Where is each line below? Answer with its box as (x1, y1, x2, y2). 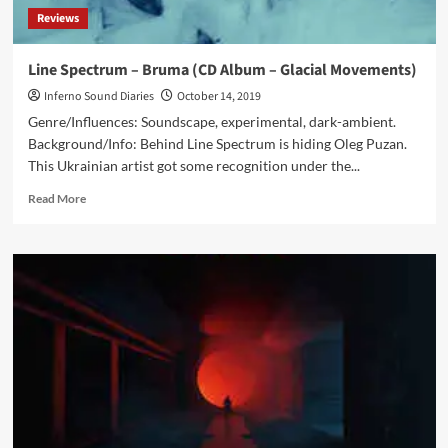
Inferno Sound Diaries (43, 88, 154, 105)
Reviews (36, 10, 79, 27)
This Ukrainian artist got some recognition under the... (27, 157, 360, 174)
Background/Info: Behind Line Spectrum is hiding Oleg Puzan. (27, 135, 407, 152)
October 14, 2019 (176, 88, 261, 105)
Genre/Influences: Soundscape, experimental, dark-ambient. (27, 113, 399, 130)
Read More (27, 191, 86, 206)
